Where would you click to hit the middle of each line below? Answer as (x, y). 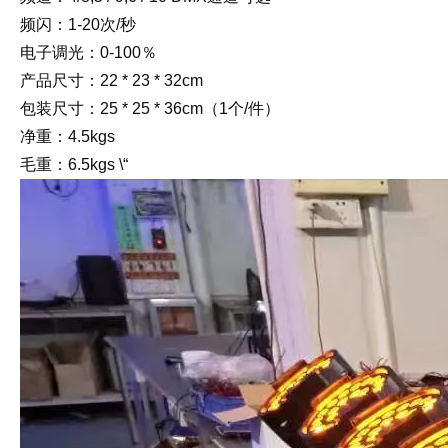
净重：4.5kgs (67, 136)
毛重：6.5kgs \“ (74, 164)
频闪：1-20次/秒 (78, 24)
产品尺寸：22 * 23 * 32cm (111, 80)
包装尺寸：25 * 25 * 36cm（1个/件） (150, 108)
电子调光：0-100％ (88, 52)
